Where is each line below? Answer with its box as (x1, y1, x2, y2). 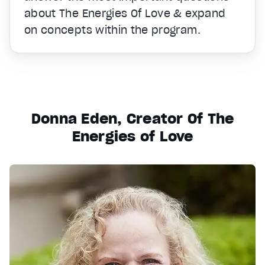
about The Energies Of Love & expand (24, 6, 226, 20)
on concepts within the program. (24, 22, 201, 37)
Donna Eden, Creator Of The (31, 109, 234, 128)
